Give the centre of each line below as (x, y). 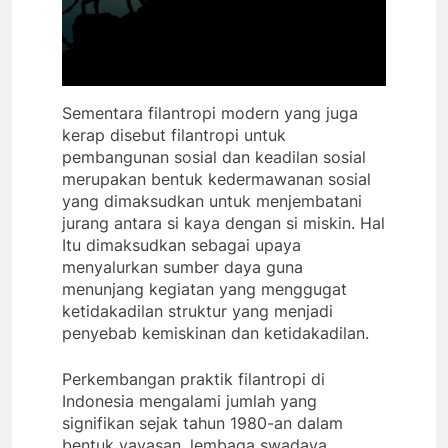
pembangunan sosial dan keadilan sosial (214, 157)
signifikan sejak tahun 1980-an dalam (202, 423)
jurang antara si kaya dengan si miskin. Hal (223, 223)
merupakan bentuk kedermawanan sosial (216, 179)
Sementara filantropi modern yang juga (210, 113)
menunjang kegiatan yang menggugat (204, 289)
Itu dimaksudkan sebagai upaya (181, 245)
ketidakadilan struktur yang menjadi (197, 311)
